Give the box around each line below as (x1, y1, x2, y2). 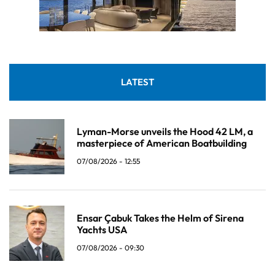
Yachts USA (77, 223, 127, 236)
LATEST (121, 76, 154, 88)
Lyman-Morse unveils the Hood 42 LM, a (77, 125, 253, 138)
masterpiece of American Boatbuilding (77, 137, 247, 150)
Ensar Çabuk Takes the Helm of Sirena (77, 212, 244, 225)
